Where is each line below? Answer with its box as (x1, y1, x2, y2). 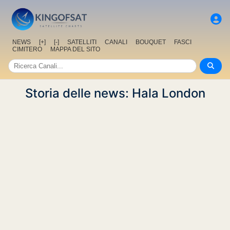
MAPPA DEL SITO (50, 46, 100, 53)
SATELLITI (67, 39, 97, 46)
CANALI (105, 39, 127, 46)
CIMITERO (12, 46, 42, 53)
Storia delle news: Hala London (25, 86, 205, 101)
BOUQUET (136, 39, 166, 46)
